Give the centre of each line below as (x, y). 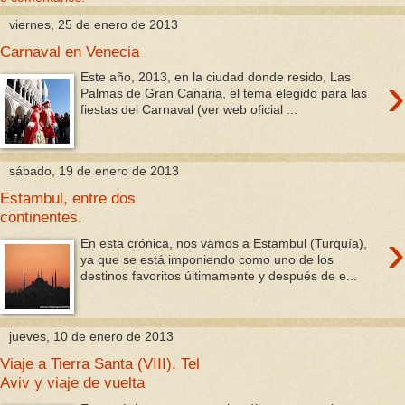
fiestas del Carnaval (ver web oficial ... (189, 110)
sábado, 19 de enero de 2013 (94, 170)
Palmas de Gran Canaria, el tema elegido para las (224, 94)
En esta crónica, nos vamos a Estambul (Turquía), (224, 243)
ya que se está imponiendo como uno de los (207, 259)
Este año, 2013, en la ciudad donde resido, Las (216, 77)
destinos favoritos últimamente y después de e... (219, 275)
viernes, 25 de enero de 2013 (94, 24)
